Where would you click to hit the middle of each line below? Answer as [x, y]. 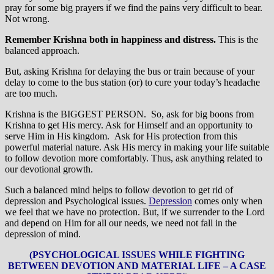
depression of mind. [43, 234]
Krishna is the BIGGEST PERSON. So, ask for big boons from [129, 114]
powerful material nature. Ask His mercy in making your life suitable [137, 147]
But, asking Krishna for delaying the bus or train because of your [130, 72]
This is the [237, 40]
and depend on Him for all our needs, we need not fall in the [121, 223]
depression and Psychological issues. [77, 201]
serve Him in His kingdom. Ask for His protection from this [121, 136]
